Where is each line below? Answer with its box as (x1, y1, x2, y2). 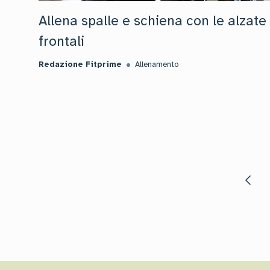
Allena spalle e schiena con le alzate (39, 12, 266, 30)
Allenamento (135, 60, 178, 69)
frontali (39, 33, 84, 50)
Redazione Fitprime (39, 60, 122, 69)
